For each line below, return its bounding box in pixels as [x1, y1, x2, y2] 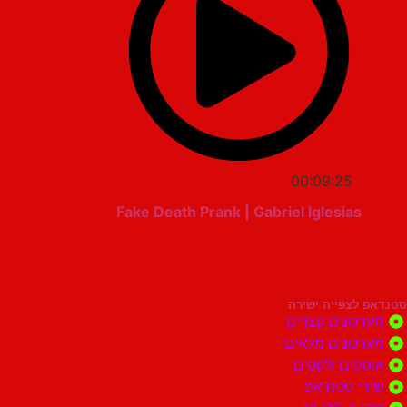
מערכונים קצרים [286, 313, 384, 330]
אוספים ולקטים [293, 357, 384, 373]
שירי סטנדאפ [303, 379, 384, 395]
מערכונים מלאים [284, 335, 384, 352]
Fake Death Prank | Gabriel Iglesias [116, 203, 362, 222]
